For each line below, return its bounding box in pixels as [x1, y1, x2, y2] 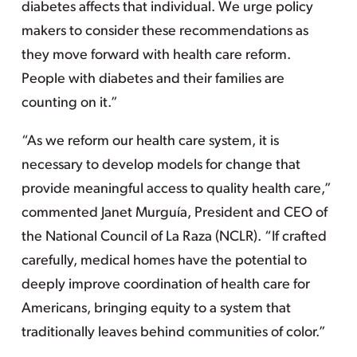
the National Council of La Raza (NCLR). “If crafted [21, 229, 327, 245]
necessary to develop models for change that [21, 158, 300, 173]
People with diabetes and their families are [21, 72, 284, 87]
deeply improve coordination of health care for [21, 277, 310, 292]
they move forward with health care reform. [21, 48, 294, 63]
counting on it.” [21, 96, 118, 111]
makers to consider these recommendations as [21, 24, 308, 39]
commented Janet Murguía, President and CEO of [21, 206, 328, 221]
